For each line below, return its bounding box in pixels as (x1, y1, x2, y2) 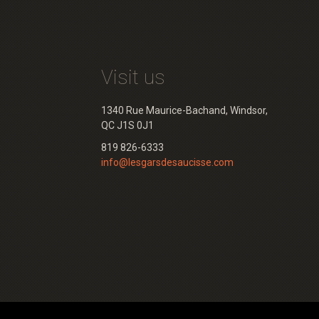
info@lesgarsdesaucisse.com (101, 159, 234, 172)
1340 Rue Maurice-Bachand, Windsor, (101, 108, 268, 120)
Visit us (101, 68, 165, 93)
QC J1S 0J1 (101, 122, 154, 135)
